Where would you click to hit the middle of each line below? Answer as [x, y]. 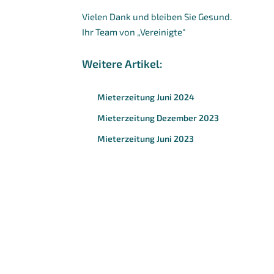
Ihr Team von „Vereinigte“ [134, 31]
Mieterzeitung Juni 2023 [146, 139]
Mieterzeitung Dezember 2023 [158, 118]
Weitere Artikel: [122, 63]
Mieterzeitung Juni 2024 [146, 97]
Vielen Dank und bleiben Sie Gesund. [157, 16]
